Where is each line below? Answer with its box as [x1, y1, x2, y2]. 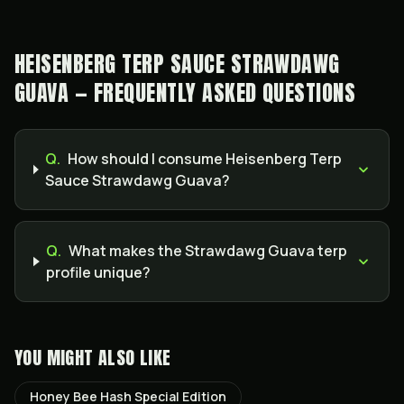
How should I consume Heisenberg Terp [68, 149, 343, 169]
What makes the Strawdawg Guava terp [69, 241, 348, 261]
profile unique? [46, 262, 151, 282]
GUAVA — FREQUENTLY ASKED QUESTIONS [14, 77, 356, 109]
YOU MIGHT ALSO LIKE [14, 344, 171, 372]
